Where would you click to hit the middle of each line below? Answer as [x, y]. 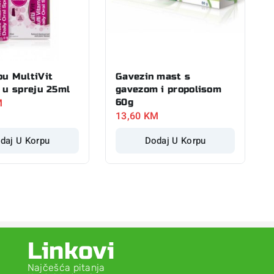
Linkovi [71, 251]
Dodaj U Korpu [175, 140]
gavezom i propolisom [169, 89]
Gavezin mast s [153, 76]
